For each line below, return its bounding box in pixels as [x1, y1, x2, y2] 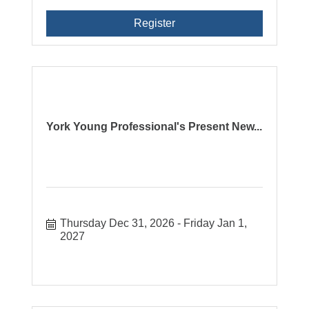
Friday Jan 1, [183, 217, 248, 229]
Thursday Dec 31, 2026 [60, 217, 175, 229]
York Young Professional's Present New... [46, 120, 263, 132]
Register [133, 17, 175, 29]
